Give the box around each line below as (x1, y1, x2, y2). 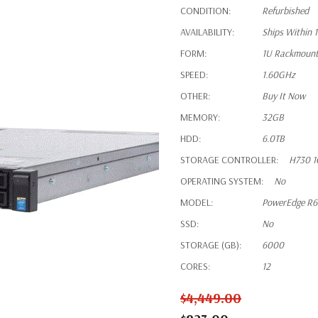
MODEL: (180, 196, 213, 209)
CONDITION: (180, 4, 231, 17)
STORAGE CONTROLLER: (180, 153, 278, 166)
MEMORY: (180, 111, 220, 124)
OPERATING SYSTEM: (180, 175, 263, 187)
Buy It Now (262, 89, 305, 102)
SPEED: (180, 68, 208, 81)
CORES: (180, 260, 210, 273)
